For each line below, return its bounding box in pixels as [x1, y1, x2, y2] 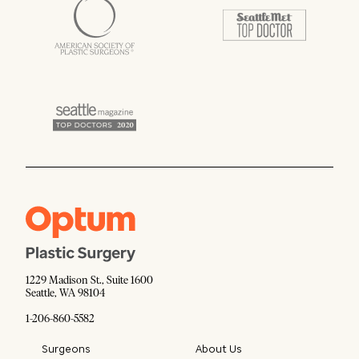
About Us [196, 343, 242, 356]
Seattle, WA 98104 [26, 288, 105, 300]
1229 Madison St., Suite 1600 [26, 276, 153, 287]
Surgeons [42, 343, 91, 356]
